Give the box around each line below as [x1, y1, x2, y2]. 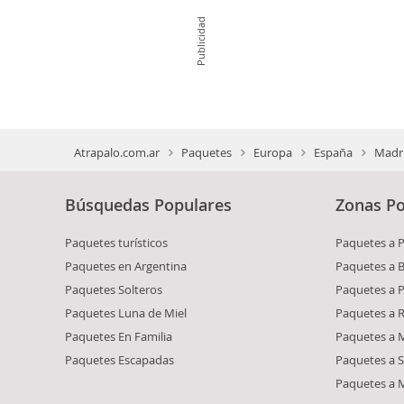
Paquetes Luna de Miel [65, 304, 187, 321]
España [314, 143, 353, 161]
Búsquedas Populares [65, 193, 232, 216]
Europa [253, 143, 292, 161]
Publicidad [193, 15, 207, 66]
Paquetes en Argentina [65, 257, 187, 274]
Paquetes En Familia [65, 327, 172, 344]
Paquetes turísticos [65, 234, 168, 251]
